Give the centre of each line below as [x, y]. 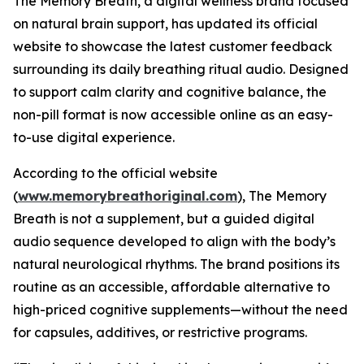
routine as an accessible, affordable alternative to [171, 287]
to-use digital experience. [94, 137]
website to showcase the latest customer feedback [173, 46]
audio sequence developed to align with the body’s [174, 241]
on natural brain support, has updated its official [165, 24]
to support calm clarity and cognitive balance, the [170, 92]
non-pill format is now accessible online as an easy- [173, 115]
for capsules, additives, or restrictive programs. [160, 332]
